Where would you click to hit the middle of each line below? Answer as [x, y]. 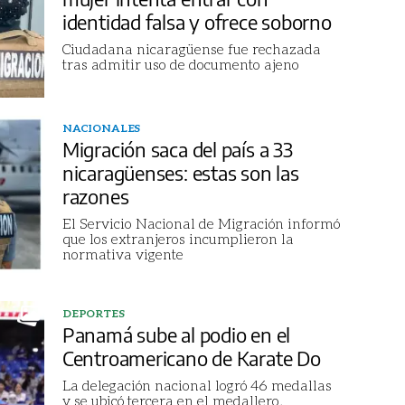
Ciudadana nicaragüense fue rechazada [191, 48]
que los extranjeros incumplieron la [178, 239]
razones [95, 197]
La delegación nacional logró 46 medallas [197, 385]
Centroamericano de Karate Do [191, 358]
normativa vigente [122, 254]
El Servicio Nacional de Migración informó [201, 223]
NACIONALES [101, 128]
